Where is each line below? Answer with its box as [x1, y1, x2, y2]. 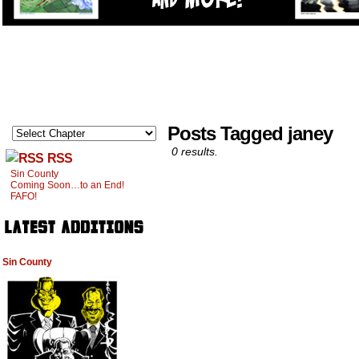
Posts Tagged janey [167, 123, 333, 144]
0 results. [171, 145, 218, 158]
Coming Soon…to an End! [10, 179, 124, 191]
